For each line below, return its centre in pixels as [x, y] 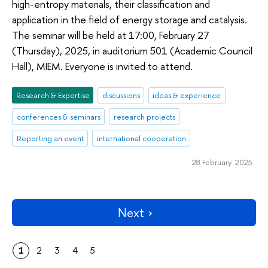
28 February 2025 [222, 162]
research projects [144, 117]
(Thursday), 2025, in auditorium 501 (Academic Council [132, 50]
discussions [121, 95]
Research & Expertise [53, 95]
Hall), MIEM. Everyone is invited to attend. [102, 66]
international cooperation [141, 138]
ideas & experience [187, 95]
